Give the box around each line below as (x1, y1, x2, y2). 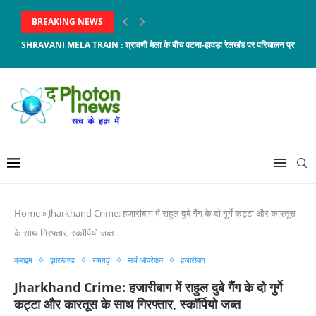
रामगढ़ (92, 255, 110, 265)
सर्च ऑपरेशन (128, 255, 163, 265)
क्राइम (14, 255, 32, 265)
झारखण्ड (50, 255, 75, 265)
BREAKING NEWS (32, 16, 103, 28)
